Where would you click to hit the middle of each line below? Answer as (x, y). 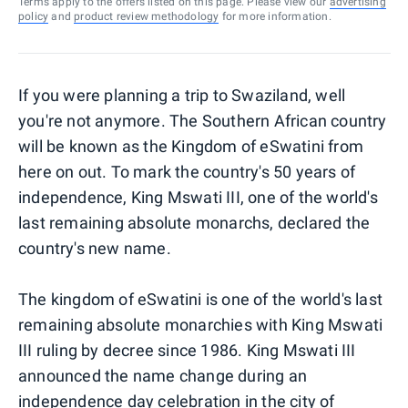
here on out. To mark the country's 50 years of (187, 171)
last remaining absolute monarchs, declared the (194, 222)
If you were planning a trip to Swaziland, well (182, 95)
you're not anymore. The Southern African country (203, 120)
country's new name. (95, 248)
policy (34, 16)
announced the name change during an (163, 375)
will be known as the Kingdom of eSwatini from (191, 146)
